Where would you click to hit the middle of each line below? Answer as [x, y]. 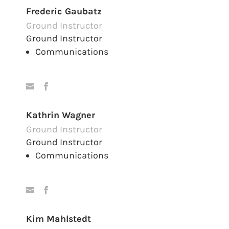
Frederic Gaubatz [64, 12]
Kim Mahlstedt [59, 219]
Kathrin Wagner [61, 115]
